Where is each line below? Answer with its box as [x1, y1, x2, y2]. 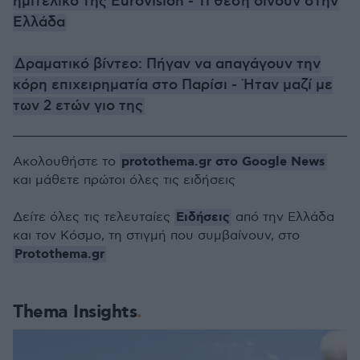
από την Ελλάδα [231, 210, 334, 225]
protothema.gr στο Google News [121, 153, 325, 170]
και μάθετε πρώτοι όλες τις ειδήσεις [13, 173, 235, 188]
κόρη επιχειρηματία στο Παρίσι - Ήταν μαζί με [13, 76, 333, 94]
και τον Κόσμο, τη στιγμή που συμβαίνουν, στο [13, 228, 300, 243]
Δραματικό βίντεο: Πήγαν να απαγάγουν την [14, 55, 321, 73]
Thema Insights [13, 301, 137, 324]
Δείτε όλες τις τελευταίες [13, 210, 174, 225]
